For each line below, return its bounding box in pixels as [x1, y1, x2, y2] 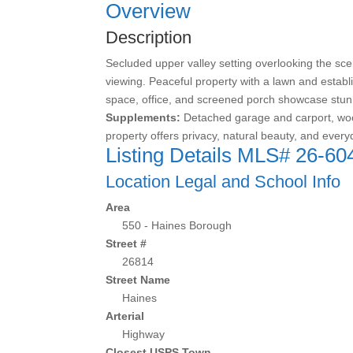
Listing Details [106, 143, 238, 167]
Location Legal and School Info [106, 172, 341, 191]
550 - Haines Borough [122, 219, 232, 232]
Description [106, 28, 192, 47]
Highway [122, 328, 165, 340]
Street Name [106, 273, 171, 286]
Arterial [106, 310, 145, 322]
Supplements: [106, 111, 181, 124]
